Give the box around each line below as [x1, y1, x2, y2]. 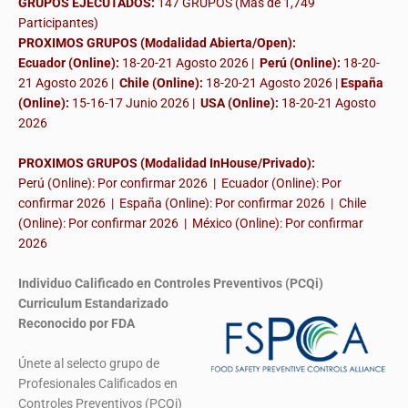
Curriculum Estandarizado [18, 296, 168, 311]
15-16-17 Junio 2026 [72, 96, 189, 111]
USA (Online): [200, 96, 279, 111]
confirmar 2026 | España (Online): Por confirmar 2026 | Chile [18, 196, 366, 211]
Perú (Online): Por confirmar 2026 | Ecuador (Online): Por [18, 176, 342, 191]
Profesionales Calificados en [18, 376, 178, 392]
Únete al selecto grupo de [18, 356, 159, 372]
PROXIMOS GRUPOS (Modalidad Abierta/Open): [18, 36, 296, 51]
